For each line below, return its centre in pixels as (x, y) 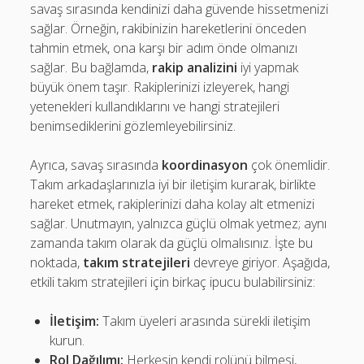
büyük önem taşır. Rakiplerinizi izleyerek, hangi (160, 87)
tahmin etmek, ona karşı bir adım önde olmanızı (164, 48)
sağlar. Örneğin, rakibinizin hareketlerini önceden (169, 28)
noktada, (57, 262)
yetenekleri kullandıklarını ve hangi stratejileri (155, 106)
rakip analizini (195, 67)
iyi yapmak (268, 67)
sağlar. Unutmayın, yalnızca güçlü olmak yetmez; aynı (179, 223)
